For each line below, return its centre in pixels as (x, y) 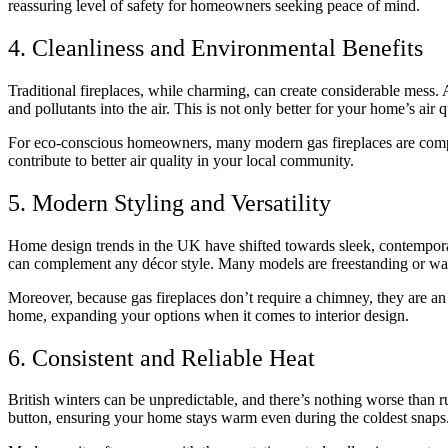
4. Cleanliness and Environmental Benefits (215, 47)
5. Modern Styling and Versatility (169, 202)
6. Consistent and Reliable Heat (161, 357)
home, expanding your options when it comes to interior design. (208, 315)
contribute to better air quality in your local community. (181, 160)
